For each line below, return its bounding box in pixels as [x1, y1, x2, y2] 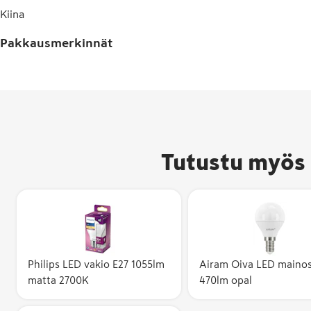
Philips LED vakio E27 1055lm [28, 259, 165, 269]
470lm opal [199, 275, 252, 285]
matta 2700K [28, 275, 89, 285]
